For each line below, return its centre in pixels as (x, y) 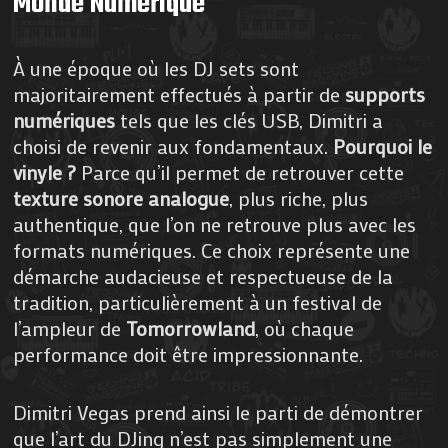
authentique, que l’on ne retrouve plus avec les (215, 223)
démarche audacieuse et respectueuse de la (203, 275)
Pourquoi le (383, 145)
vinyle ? (45, 171)
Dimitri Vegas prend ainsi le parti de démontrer (218, 411)
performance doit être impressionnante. (188, 353)
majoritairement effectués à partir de (179, 93)
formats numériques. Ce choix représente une (212, 249)
